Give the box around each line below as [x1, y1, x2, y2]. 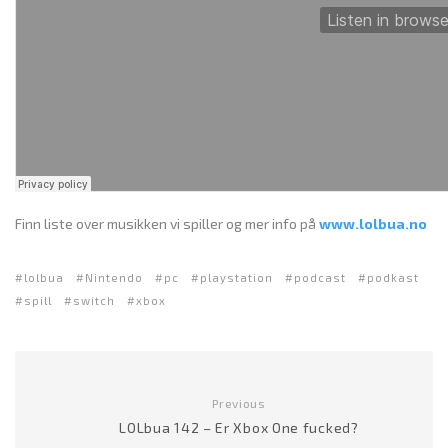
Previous [212, 396, 266, 411]
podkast [367, 271, 419, 285]
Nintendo [85, 271, 143, 285]
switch [73, 294, 115, 308]
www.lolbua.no [319, 215, 427, 233]
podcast [294, 271, 346, 285]
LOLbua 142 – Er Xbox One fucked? [119, 419, 359, 437]
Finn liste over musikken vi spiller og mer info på [15, 215, 319, 233]
